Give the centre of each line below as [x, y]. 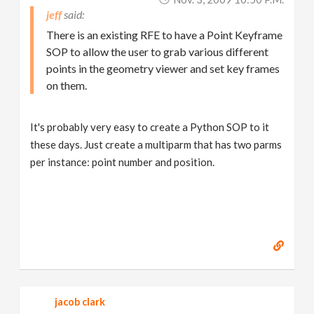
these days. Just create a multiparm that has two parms [156, 144]
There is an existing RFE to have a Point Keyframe [165, 34]
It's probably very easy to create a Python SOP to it [150, 127]
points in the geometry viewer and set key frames [163, 68]
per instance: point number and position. [123, 162]
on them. [67, 85]
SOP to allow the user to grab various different [158, 51]
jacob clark [80, 301]
